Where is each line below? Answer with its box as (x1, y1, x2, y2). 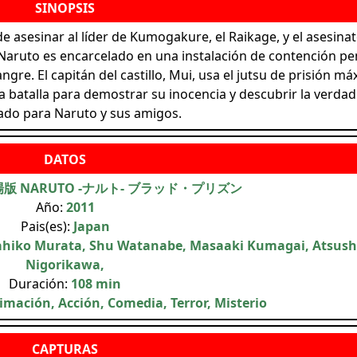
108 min (71, 274, 121, 292)
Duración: (9, 274, 71, 292)
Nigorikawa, (25, 255, 104, 273)
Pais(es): (20, 217, 73, 235)
